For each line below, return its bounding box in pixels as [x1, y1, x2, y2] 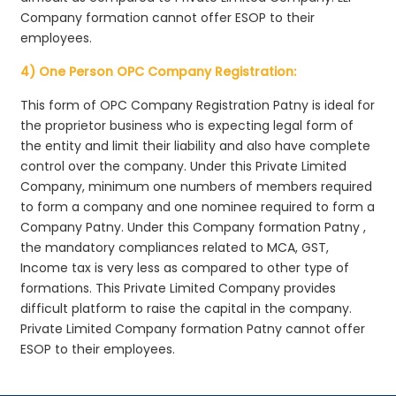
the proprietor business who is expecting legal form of [20, 116, 354, 134]
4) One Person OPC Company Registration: [20, 62, 297, 80]
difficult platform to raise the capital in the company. [20, 299, 353, 317]
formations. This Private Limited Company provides [20, 278, 337, 297]
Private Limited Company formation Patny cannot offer [20, 319, 366, 338]
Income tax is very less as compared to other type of [20, 258, 350, 277]
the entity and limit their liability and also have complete [20, 136, 371, 155]
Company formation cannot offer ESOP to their [20, 8, 316, 27]
